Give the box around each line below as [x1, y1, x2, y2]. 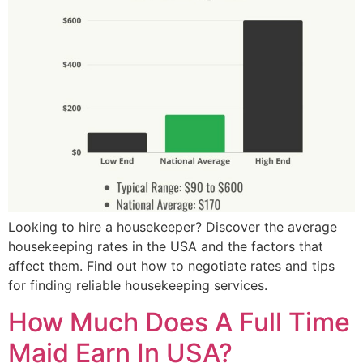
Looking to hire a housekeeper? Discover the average [8, 219, 337, 236]
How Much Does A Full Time [8, 305, 350, 338]
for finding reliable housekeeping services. [8, 277, 267, 294]
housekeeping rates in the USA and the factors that [8, 238, 323, 255]
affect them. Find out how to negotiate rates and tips [8, 258, 335, 275]
